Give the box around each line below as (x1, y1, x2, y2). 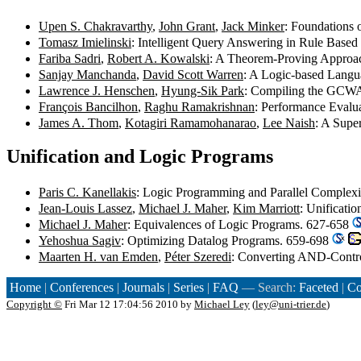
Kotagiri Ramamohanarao (125, 115, 256, 130)
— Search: (239, 280, 299, 295)
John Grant (159, 19, 215, 33)
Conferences (50, 280, 114, 295)
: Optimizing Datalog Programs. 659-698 (121, 234, 332, 248)
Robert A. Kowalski (107, 51, 210, 65)
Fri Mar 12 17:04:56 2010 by (62, 298, 194, 311)
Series (173, 280, 204, 295)
